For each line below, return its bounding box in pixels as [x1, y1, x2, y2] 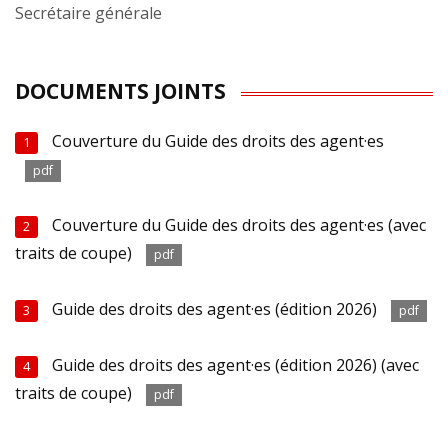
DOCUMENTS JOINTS [15, 77, 226, 106]
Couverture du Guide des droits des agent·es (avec [52, 214, 427, 237]
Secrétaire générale [15, 2, 162, 25]
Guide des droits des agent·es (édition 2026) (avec [52, 353, 420, 376]
